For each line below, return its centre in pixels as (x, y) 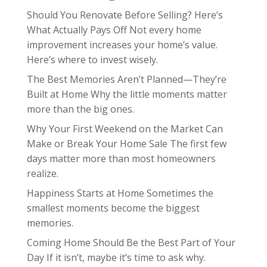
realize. (42, 174)
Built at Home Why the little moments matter (127, 94)
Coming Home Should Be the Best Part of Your (131, 243)
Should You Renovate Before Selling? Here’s (125, 15)
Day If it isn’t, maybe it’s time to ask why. (116, 258)
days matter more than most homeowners (121, 159)
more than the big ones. (80, 109)
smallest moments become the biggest (113, 208)
